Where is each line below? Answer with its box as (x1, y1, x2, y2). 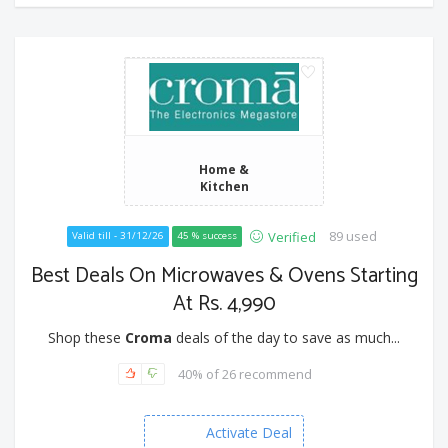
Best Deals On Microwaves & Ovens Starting (30, 259, 418, 294)
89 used (328, 227, 377, 246)
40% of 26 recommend (178, 364, 312, 383)
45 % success (176, 229, 237, 243)
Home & (199, 161, 249, 178)
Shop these (48, 328, 125, 348)
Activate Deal (206, 423, 292, 443)
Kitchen (199, 178, 249, 195)
